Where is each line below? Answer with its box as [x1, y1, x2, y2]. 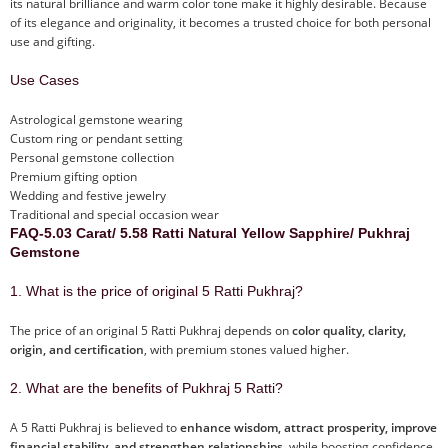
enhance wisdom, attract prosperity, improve [180, 418, 437, 436]
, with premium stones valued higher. [144, 340, 349, 358]
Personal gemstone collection [10, 148, 174, 166]
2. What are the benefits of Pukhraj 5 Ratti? [10, 379, 283, 396]
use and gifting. [10, 32, 95, 50]
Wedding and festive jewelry [10, 186, 166, 204]
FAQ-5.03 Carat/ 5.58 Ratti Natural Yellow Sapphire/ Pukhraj [10, 224, 410, 241]
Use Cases [10, 71, 79, 88]
